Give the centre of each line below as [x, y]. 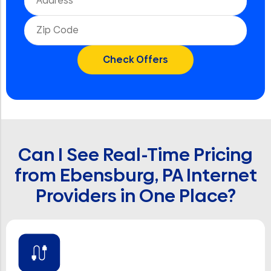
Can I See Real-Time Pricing [135, 155]
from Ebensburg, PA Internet [135, 175]
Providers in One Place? [135, 196]
